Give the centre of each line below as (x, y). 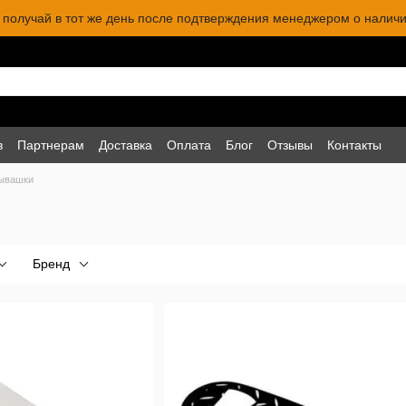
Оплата (189, 145)
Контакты (354, 145)
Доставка (126, 145)
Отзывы (290, 145)
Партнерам (51, 145)
